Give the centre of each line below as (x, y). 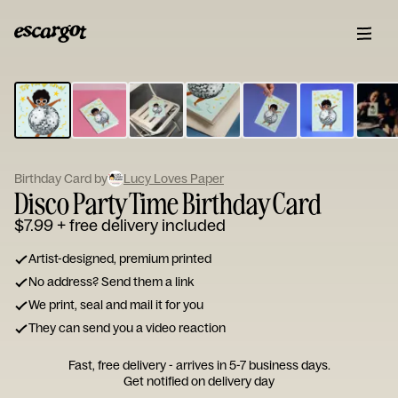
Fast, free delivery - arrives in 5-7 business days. (199, 365)
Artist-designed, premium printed (120, 259)
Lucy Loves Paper (174, 179)
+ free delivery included (141, 225)
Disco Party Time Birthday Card (168, 203)
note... (148, 131)
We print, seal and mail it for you (116, 305)
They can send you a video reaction (127, 328)
